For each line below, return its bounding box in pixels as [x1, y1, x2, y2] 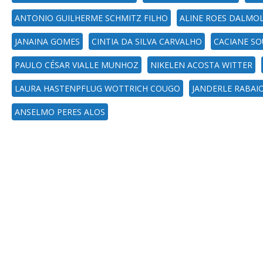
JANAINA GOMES [15, 36, 80, 47]
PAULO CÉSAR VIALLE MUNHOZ [15, 59, 139, 70]
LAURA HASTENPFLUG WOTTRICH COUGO [15, 83, 180, 94]
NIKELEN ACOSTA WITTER [150, 59, 252, 70]
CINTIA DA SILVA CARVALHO [92, 36, 202, 47]
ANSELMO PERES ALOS [15, 106, 105, 117]
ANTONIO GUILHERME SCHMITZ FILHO [15, 12, 168, 23]
